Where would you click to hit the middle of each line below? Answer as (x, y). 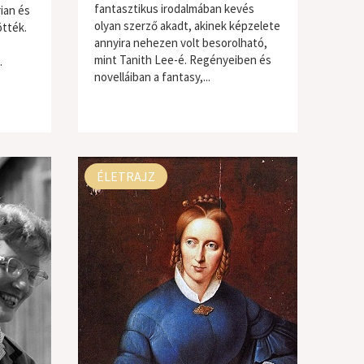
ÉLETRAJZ (126, 176)
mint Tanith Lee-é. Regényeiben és (182, 60)
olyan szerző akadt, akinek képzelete (187, 26)
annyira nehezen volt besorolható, (180, 43)
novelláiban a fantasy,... (152, 77)
